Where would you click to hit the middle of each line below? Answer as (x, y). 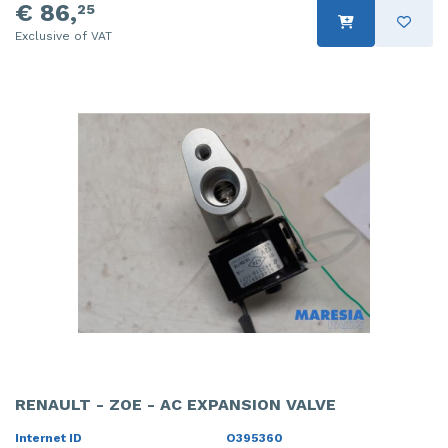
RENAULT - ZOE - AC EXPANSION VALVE (175, 404)
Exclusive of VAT (63, 36)
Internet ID (48, 437)
